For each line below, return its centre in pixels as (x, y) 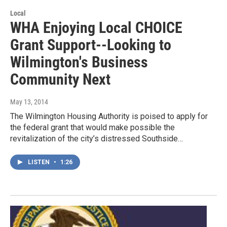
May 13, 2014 (29, 102)
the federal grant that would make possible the (92, 127)
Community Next (60, 79)
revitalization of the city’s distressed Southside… (97, 138)
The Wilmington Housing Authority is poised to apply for (109, 116)
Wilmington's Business (79, 62)
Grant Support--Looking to (91, 45)
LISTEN (40, 162)
